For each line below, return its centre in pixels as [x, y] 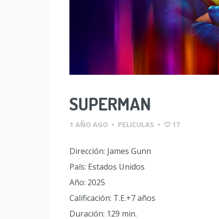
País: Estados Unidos [107, 166]
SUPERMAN [110, 103]
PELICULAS [136, 124]
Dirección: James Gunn [110, 151]
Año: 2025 [87, 182]
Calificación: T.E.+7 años [112, 198]
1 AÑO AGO [89, 124]
